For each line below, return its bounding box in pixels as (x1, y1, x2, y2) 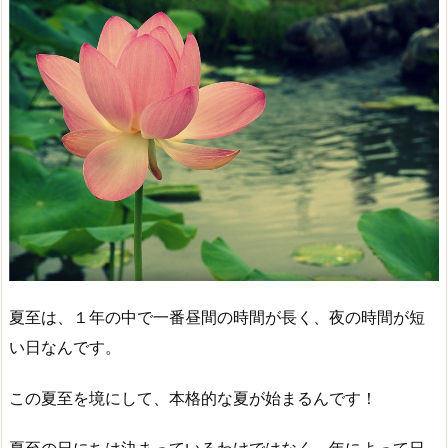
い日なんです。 (9, 336, 121, 357)
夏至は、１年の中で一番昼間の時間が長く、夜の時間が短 (9, 306, 425, 327)
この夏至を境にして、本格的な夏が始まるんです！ (9, 387, 377, 408)
